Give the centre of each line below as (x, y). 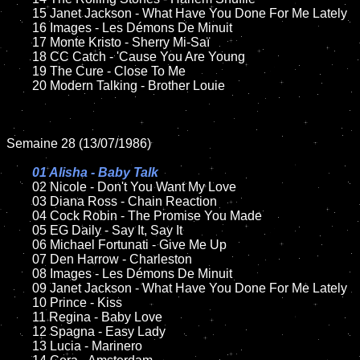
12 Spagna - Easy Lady (19, 331)
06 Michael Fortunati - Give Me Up (19, 245)
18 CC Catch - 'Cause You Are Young (19, 57)
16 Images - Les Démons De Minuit (19, 28)
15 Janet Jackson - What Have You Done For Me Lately (19, 13)
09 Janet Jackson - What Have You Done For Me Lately (19, 288)
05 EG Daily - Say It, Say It (19, 230)
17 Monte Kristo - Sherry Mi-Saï (19, 42)
